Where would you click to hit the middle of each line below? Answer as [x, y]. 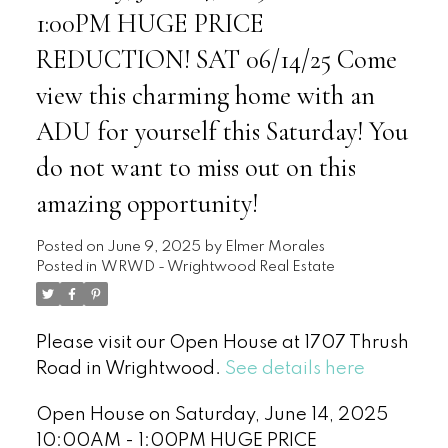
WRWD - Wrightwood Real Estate [217, 266]
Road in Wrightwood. [130, 368]
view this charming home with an [205, 95]
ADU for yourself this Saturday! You [221, 131]
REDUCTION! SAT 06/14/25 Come [216, 59]
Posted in [66, 266]
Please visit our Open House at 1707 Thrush [222, 342]
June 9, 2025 [153, 246]
